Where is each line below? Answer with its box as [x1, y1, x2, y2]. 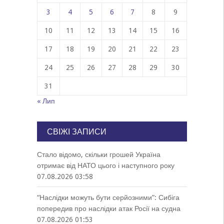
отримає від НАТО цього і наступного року [36, 161, 174, 169]
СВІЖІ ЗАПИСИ [46, 127, 106, 136]
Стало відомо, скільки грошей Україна [36, 150, 160, 158]
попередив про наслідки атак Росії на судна [36, 204, 180, 212]
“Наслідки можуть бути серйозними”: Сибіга [36, 193, 179, 201]
